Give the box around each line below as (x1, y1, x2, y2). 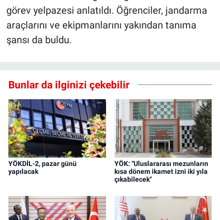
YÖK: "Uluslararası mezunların (114, 160, 208, 168)
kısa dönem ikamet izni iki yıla (114, 167, 208, 176)
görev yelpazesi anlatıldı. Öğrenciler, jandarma (6, 4, 207, 17)
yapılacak (8, 167, 38, 176)
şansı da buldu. (6, 34, 72, 46)
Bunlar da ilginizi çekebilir (8, 79, 130, 91)
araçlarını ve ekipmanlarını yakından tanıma (6, 19, 196, 31)
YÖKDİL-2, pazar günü (8, 160, 77, 168)
